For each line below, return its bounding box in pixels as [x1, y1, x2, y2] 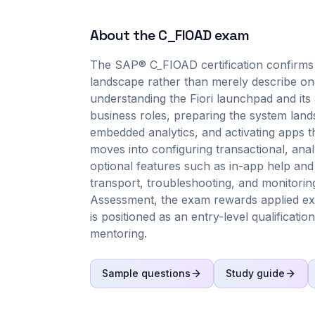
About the [90, 26, 158, 44]
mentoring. [90, 226, 147, 240]
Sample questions [102, 267, 191, 279]
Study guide [226, 267, 285, 279]
